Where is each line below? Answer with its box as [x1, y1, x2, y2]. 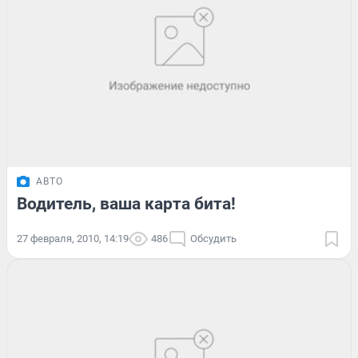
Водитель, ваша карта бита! [17, 193, 236, 213]
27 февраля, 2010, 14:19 [17, 232, 129, 245]
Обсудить [190, 232, 237, 245]
